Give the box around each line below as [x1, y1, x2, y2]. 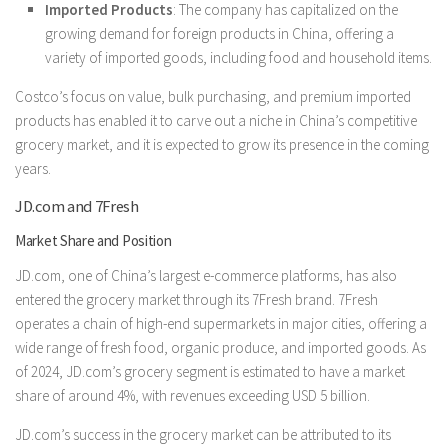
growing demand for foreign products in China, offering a [45, 23, 394, 43]
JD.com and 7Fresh [15, 195, 139, 217]
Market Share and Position [15, 230, 172, 250]
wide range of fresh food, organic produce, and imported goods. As [15, 337, 426, 357]
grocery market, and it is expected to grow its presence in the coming [15, 134, 429, 154]
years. [15, 158, 51, 178]
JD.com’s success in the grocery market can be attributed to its [15, 424, 391, 444]
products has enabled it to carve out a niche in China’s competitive [15, 110, 417, 130]
